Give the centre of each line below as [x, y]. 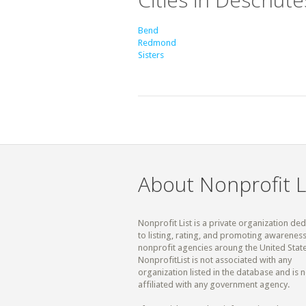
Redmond [157, 43]
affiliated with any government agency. [214, 285]
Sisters [151, 55]
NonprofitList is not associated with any [215, 260]
